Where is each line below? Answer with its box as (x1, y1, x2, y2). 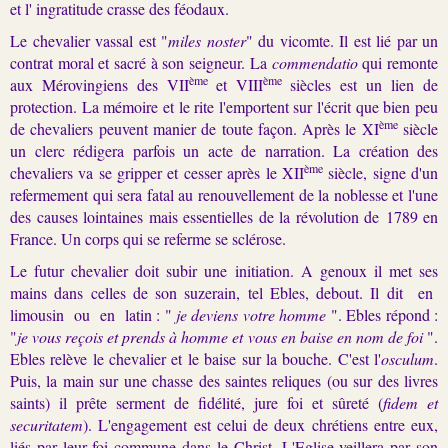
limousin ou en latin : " (10, 303, 176, 325)
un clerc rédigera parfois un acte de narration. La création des (10, 139, 438, 161)
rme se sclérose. (187, 227, 286, 249)
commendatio (271, 51, 358, 73)
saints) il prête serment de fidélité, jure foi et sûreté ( (10, 391, 383, 413)
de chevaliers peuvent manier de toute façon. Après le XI (10, 117, 379, 139)
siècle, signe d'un (322, 161, 439, 183)
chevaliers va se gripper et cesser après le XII (10, 161, 304, 183)
